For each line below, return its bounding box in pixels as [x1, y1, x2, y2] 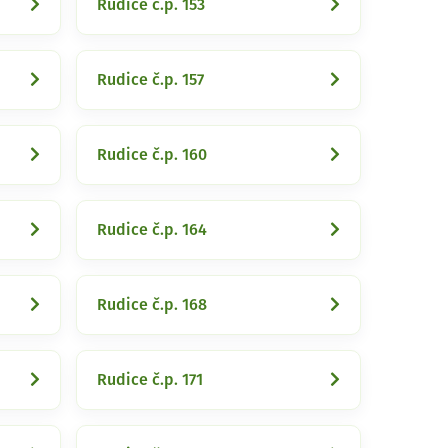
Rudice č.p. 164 [97, 222, 207, 238]
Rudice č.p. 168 [97, 297, 207, 313]
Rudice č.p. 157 [97, 72, 204, 88]
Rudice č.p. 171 [97, 372, 203, 388]
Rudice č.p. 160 [97, 147, 207, 163]
